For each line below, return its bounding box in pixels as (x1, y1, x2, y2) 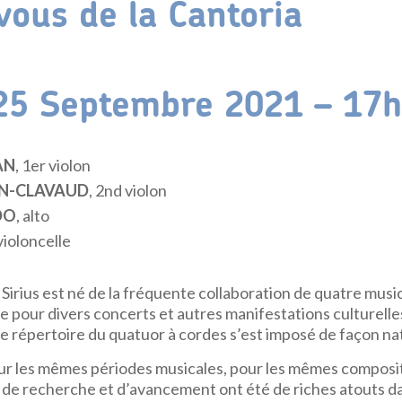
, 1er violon (14, 155, 91, 175)
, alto (15, 205, 49, 225)
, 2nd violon (88, 180, 167, 200)
